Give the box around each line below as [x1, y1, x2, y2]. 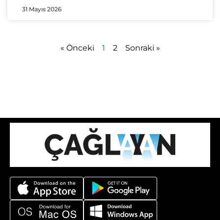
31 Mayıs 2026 [22, 5, 61, 13]
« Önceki [60, 43, 94, 53]
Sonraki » [125, 43, 160, 53]
